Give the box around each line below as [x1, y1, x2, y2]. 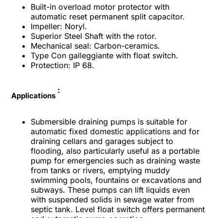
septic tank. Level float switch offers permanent [31, 204, 205, 214]
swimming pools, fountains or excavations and [31, 175, 201, 185]
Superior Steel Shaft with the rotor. [31, 31, 157, 41]
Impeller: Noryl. [31, 21, 87, 31]
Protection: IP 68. [31, 60, 94, 70]
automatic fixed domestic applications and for [31, 126, 200, 136]
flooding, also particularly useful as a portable [31, 145, 200, 156]
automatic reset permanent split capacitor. [31, 11, 185, 21]
